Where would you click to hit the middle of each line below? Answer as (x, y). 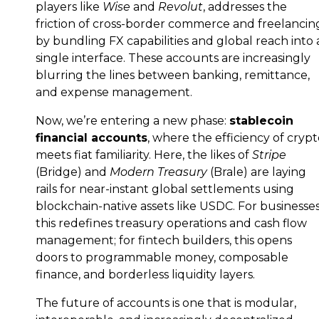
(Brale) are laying (257, 172)
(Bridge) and (73, 172)
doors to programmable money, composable (162, 257)
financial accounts (91, 138)
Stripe (269, 155)
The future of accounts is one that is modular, (166, 303)
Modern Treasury (158, 172)
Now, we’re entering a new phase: (132, 121)
